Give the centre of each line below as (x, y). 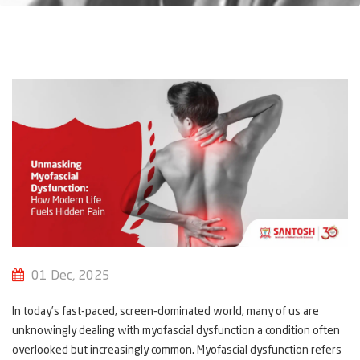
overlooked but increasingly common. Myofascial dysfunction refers (177, 351)
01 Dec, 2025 (71, 277)
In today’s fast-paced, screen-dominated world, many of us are (166, 312)
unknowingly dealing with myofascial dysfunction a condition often (176, 331)
